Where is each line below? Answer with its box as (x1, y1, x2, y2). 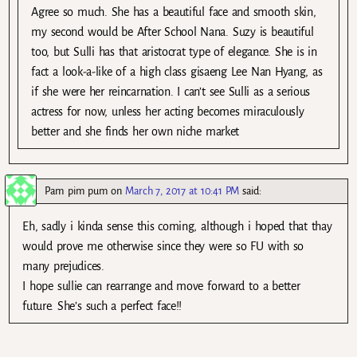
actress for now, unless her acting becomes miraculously (31, 104, 304, 118)
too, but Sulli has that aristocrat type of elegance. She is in (31, 45, 317, 58)
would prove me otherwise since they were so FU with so (22, 239, 304, 253)
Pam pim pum (45, 184, 108, 197)
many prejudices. (22, 259, 104, 273)
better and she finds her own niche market (31, 124, 239, 138)
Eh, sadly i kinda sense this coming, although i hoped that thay (22, 219, 332, 233)
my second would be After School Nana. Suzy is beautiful (31, 25, 314, 38)
